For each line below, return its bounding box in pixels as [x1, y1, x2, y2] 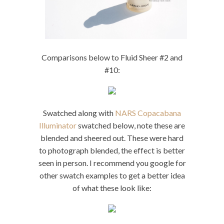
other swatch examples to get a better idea [39, 170, 185, 180]
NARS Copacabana [115, 108, 181, 118]
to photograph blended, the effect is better [39, 145, 185, 155]
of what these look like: [72, 183, 151, 193]
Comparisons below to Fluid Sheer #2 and [41, 52, 182, 62]
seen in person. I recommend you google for [38, 158, 186, 168]
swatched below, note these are [76, 120, 185, 130]
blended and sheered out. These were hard [40, 133, 183, 143]
